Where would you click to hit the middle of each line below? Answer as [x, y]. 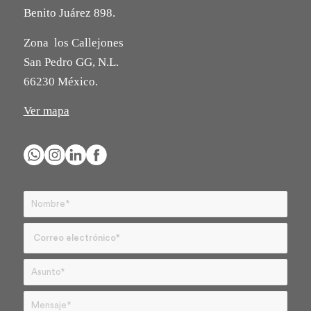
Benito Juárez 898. [69, 13]
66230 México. [60, 81]
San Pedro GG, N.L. [71, 62]
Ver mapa [46, 111]
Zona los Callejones [73, 42]
